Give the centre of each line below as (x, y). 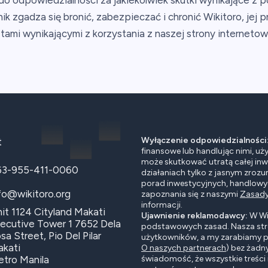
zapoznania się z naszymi (191, 194)
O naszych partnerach (184, 248)
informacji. (162, 205)
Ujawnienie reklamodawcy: (194, 216)
